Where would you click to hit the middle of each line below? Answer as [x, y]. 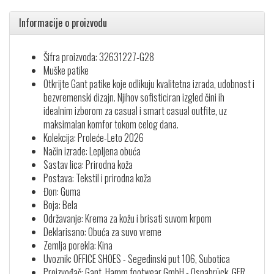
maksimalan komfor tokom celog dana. [111, 124]
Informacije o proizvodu [63, 23]
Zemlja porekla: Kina [78, 245]
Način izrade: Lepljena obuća [92, 151]
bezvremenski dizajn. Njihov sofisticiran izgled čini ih [134, 97]
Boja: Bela [61, 205]
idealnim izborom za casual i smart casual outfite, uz [135, 111]
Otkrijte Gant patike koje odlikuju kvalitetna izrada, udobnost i [149, 84]
